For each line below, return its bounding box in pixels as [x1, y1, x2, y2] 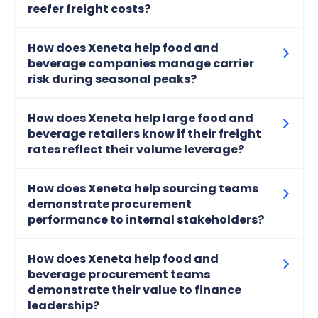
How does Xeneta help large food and [28, 110, 253, 127]
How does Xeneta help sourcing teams [28, 180, 258, 197]
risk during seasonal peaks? [28, 71, 197, 88]
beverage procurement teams [28, 266, 210, 283]
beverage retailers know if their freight [28, 126, 261, 143]
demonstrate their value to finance [28, 282, 241, 299]
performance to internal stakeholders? [28, 212, 264, 229]
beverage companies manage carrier [28, 55, 254, 72]
